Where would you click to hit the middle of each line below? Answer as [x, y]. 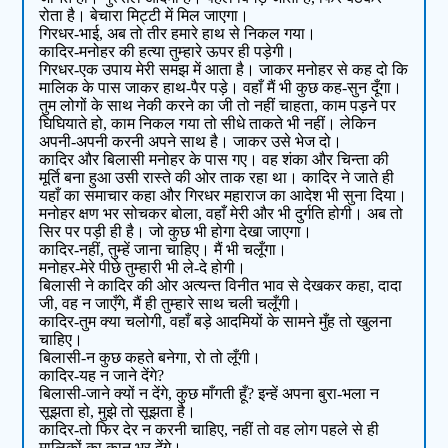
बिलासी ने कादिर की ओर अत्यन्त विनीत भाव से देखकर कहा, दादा [221, 286]
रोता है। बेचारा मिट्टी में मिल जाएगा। [144, 16]
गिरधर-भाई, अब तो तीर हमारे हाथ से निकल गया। [178, 34]
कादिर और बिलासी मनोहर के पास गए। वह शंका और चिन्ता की [214, 160]
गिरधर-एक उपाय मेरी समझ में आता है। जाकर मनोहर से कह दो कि [224, 70]
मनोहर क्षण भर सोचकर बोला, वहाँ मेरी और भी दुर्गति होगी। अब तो [221, 214]
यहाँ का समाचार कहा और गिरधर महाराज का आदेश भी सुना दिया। [223, 196]
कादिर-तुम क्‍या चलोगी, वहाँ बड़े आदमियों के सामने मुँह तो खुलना [216, 322]
